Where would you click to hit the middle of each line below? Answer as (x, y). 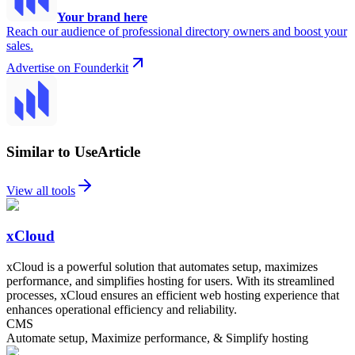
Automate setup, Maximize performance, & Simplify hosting (157, 338)
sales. (20, 45)
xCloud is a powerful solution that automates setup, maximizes (162, 266)
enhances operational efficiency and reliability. (122, 309)
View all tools (41, 191)
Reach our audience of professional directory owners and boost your (177, 31)
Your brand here (102, 17)
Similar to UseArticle (73, 152)
